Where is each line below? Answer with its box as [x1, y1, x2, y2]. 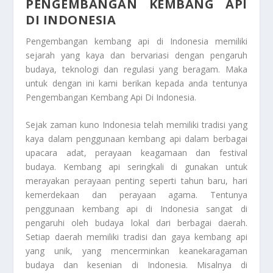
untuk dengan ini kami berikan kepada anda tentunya [26, 77, 247, 89]
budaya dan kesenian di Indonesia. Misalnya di [26, 259, 247, 271]
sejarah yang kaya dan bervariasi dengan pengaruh [26, 49, 247, 61]
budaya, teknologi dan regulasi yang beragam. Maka [26, 63, 247, 75]
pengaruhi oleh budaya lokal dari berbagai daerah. [26, 217, 247, 229]
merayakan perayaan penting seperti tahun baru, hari [26, 175, 247, 187]
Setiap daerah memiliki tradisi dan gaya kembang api [26, 231, 247, 243]
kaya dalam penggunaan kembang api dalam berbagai [26, 133, 247, 145]
